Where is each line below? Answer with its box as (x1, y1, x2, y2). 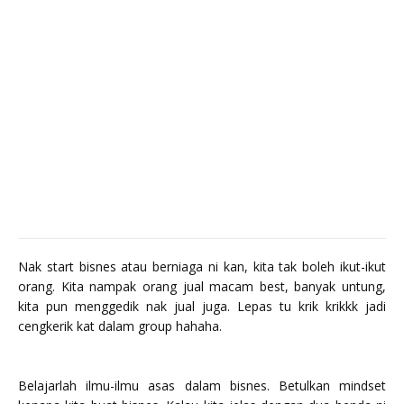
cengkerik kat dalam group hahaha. (18, 317, 222, 335)
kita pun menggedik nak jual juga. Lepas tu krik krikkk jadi (18, 297, 386, 315)
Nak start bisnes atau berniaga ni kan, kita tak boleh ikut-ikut (18, 257, 386, 275)
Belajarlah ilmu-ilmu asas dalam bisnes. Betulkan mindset (18, 376, 386, 394)
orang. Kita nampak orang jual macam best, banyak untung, (18, 277, 386, 295)
